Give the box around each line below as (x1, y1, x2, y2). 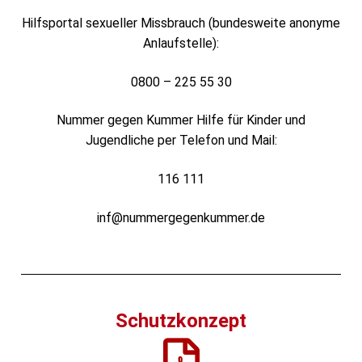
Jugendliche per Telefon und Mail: (85, 133, 277, 149)
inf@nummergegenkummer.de (97, 209, 265, 225)
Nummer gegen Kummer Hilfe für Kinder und (57, 112, 305, 128)
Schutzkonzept (116, 309, 246, 333)
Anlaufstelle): (143, 36, 219, 52)
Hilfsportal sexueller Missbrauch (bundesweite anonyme (22, 15, 340, 32)
